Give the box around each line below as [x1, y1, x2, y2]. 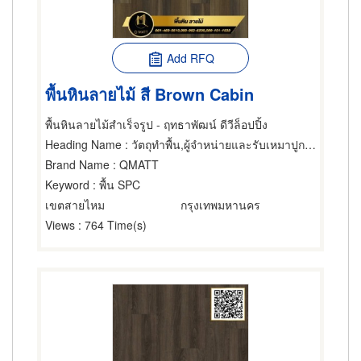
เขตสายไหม [45, 197, 105, 213]
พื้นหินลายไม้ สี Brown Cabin [45, 81, 254, 106]
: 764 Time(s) [75, 217, 147, 233]
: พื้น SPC [89, 176, 140, 193]
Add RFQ [166, 50, 214, 66]
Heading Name [45, 136, 122, 152]
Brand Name [45, 156, 110, 172]
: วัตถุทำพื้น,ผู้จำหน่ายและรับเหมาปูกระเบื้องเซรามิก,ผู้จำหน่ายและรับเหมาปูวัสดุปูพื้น [122, 136, 305, 152]
